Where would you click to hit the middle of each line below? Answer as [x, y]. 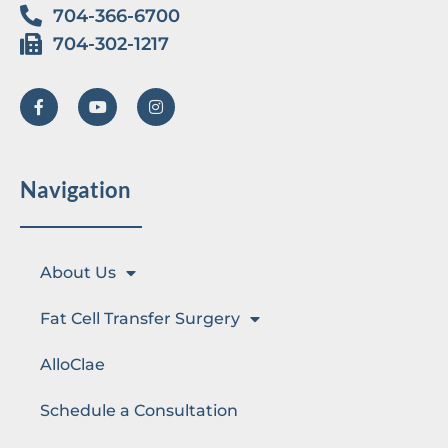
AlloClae [72, 365]
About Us [78, 273]
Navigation [75, 189]
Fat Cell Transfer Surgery [140, 319]
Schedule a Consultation [139, 411]
